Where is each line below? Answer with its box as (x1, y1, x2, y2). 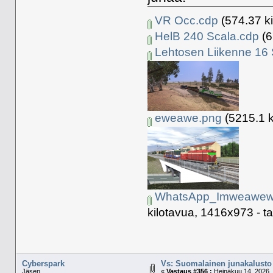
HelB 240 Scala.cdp (152, 29, 260, 43)
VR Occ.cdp (152, 13, 219, 27)
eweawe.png (152, 111, 222, 124)
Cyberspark (21, 259, 65, 269)
